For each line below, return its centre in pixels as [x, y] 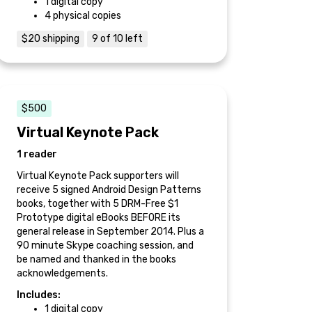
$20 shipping [50, 39]
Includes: [39, 295]
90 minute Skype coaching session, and [105, 245]
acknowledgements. [62, 273]
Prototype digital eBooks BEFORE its [99, 218]
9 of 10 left [117, 39]
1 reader [37, 154]
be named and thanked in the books [96, 259]
